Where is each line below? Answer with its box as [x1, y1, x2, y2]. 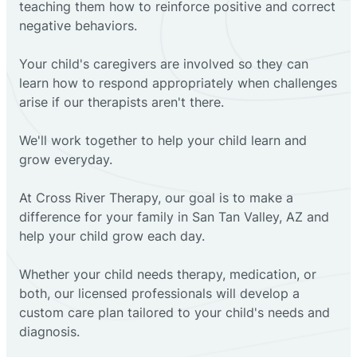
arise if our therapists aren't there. [19, 93, 224, 110]
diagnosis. [19, 323, 80, 339]
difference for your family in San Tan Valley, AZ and [19, 208, 329, 225]
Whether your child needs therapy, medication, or [19, 265, 316, 282]
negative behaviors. [19, 17, 137, 33]
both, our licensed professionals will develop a [19, 284, 300, 301]
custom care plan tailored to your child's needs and [19, 304, 330, 320]
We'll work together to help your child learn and [19, 131, 307, 148]
